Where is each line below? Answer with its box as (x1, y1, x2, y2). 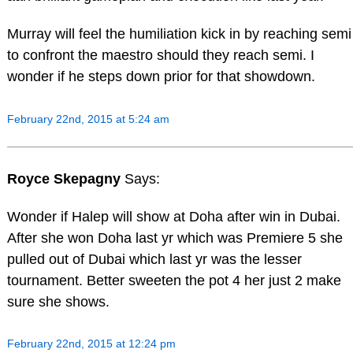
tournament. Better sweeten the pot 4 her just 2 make (6, 272, 341, 288)
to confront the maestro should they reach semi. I (6, 47, 314, 64)
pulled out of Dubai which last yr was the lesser (6, 251, 302, 267)
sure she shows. (6, 293, 110, 310)
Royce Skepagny (6, 170, 124, 187)
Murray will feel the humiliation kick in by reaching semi (6, 26, 351, 43)
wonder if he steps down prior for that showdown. (6, 69, 315, 85)
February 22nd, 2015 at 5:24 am (6, 113, 169, 126)
